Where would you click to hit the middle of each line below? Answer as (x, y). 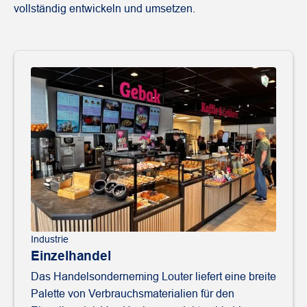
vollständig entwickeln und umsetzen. (105, 9)
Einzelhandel (71, 256)
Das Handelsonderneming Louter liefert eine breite (153, 277)
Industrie (50, 240)
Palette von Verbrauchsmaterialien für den (133, 294)
